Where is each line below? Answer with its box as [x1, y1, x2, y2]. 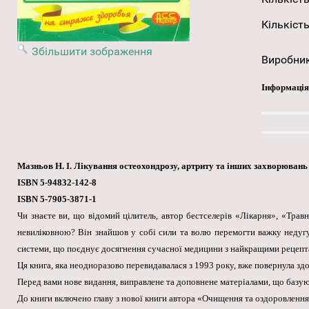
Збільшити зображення [32, 45, 152, 59]
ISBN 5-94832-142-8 [17, 177, 97, 188]
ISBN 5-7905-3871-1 [17, 194, 97, 205]
